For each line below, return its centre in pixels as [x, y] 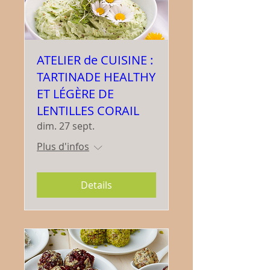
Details [96, 185]
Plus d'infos [63, 146]
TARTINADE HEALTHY [96, 77]
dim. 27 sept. [66, 126]
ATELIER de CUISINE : [95, 60]
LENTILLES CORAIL [88, 111]
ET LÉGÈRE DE [75, 94]
